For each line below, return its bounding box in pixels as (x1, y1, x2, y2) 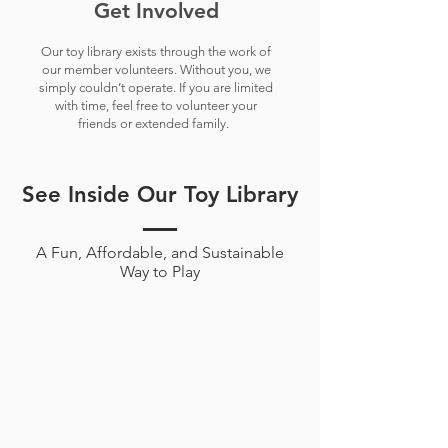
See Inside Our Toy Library (22, 181, 298, 209)
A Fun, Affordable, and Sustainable (36, 243, 284, 263)
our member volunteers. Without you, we (41, 62, 271, 78)
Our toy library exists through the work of (41, 44, 271, 60)
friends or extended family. (77, 116, 235, 132)
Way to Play (120, 262, 200, 282)
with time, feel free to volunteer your (55, 98, 257, 114)
